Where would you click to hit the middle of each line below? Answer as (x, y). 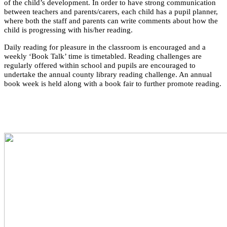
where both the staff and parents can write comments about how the (111, 21)
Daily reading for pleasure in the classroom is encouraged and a (105, 47)
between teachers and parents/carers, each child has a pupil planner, (111, 11)
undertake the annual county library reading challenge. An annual (108, 74)
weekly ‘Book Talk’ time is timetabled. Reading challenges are (103, 56)
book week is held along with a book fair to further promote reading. (113, 83)
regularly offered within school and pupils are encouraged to (100, 65)
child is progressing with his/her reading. (68, 30)
